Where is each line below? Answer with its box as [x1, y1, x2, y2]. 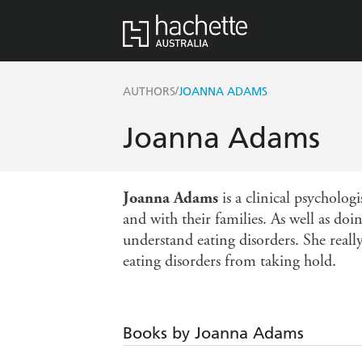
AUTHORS [123, 85, 175, 99]
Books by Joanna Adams [123, 323, 304, 343]
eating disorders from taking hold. [123, 251, 336, 272]
